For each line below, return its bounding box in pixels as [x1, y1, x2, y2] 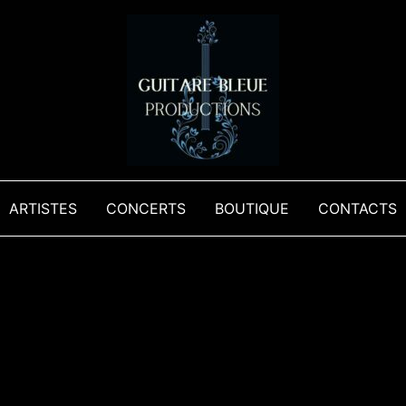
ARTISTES [9, 199, 77, 217]
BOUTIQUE [215, 199, 289, 217]
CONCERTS [106, 199, 186, 217]
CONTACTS [318, 199, 397, 217]
